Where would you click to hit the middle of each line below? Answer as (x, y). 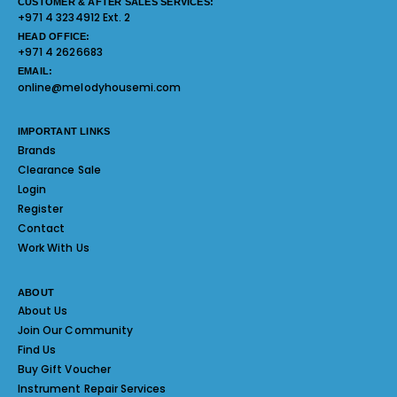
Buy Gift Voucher (64, 370)
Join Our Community (75, 331)
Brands (37, 151)
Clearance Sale (59, 170)
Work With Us (54, 248)
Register (41, 209)
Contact (42, 229)
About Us (43, 311)
